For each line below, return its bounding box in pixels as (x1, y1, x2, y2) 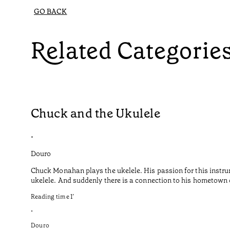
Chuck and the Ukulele (31, 105, 161, 122)
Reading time (31, 193, 69, 201)
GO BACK (34, 7, 67, 16)
